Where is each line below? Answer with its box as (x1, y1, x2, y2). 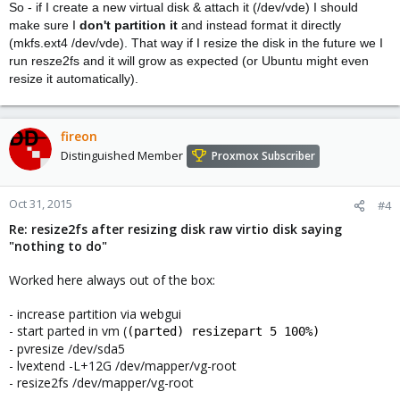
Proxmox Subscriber (212, 148, 315, 164)
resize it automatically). (9, 71, 138, 86)
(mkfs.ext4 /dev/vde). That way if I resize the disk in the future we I (9, 36, 383, 50)
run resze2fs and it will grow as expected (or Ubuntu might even (9, 54, 369, 68)
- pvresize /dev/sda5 (9, 340, 125, 357)
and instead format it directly (178, 18, 341, 32)
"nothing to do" (9, 237, 107, 254)
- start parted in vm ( (9, 322, 127, 339)
